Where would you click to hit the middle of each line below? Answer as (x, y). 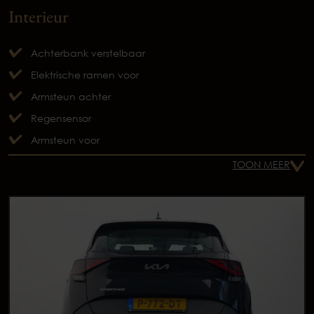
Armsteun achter (71, 96)
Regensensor (61, 118)
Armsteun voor (65, 139)
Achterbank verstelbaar (88, 53)
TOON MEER (261, 164)
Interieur (39, 16)
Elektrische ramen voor (85, 74)
